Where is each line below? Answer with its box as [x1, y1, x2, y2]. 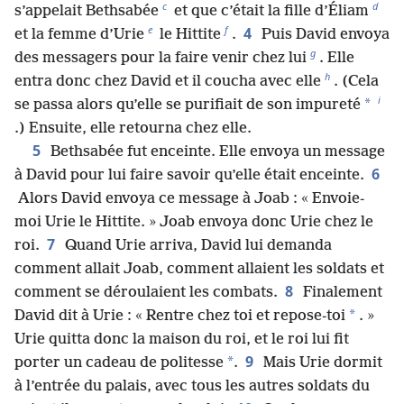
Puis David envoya [258, 25, 390, 43]
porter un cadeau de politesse [14, 353, 224, 372]
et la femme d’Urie [14, 25, 144, 43]
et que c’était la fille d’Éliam [170, 2, 369, 20]
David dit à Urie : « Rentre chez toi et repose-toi [14, 307, 345, 325]
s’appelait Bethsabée [14, 2, 159, 20]
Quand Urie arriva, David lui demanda [61, 236, 332, 254]
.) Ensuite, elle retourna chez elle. [14, 119, 252, 137]
